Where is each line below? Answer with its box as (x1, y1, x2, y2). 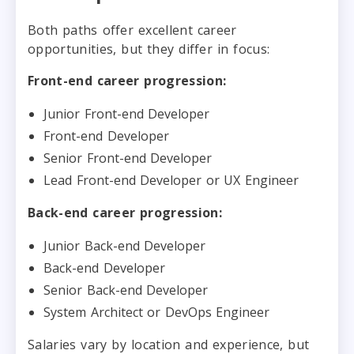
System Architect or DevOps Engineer (43, 303, 269, 321)
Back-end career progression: (28, 203, 222, 221)
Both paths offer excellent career (28, 21, 237, 39)
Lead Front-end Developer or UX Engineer (43, 171, 299, 189)
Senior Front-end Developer (43, 149, 212, 167)
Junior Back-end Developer (43, 236, 205, 254)
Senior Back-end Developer (43, 281, 208, 299)
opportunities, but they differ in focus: (28, 40, 270, 58)
